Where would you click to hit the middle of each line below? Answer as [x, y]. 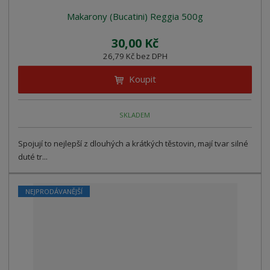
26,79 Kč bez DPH [135, 56]
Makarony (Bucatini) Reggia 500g [135, 17]
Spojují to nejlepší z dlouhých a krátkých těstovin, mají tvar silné [133, 144]
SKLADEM [135, 115]
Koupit [142, 79]
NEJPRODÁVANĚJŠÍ [54, 192]
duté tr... [33, 157]
